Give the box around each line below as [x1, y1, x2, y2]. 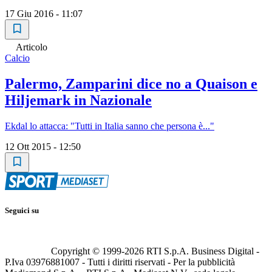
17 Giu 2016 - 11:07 [5, 8, 83, 19]
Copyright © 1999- [51, 245, 124, 256]
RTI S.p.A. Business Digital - [144, 245, 259, 256]
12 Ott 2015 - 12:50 [5, 141, 81, 152]
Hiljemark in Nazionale [5, 92, 152, 109]
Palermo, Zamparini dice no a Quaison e [5, 76, 257, 92]
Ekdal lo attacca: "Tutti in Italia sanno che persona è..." [5, 121, 214, 132]
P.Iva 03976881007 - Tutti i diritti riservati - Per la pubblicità [5, 256, 235, 267]
